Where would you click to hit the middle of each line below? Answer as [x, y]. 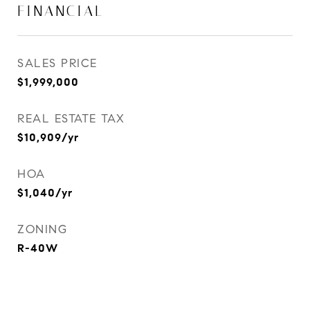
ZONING [42, 229]
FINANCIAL [61, 11]
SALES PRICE [57, 63]
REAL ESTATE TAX [71, 119]
